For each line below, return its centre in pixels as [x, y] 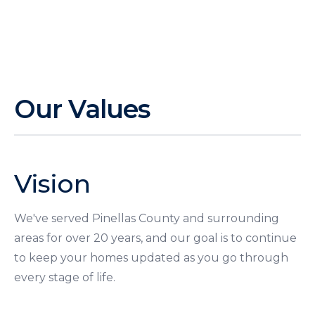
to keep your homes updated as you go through [151, 257]
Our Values [82, 109]
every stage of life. [66, 277]
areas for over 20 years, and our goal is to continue [155, 238]
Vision [52, 183]
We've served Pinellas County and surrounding [147, 218]
